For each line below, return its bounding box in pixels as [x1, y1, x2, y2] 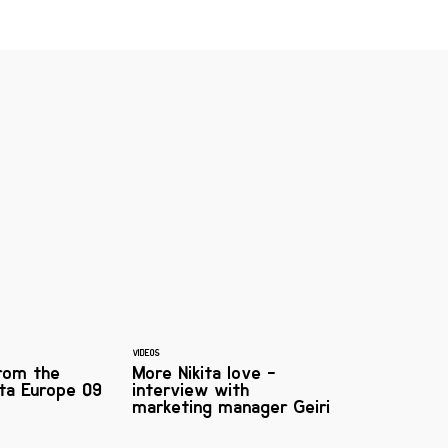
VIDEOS [133, 347, 160, 359]
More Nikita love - [133, 362, 276, 384]
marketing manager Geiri [133, 396, 331, 418]
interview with [133, 379, 250, 401]
